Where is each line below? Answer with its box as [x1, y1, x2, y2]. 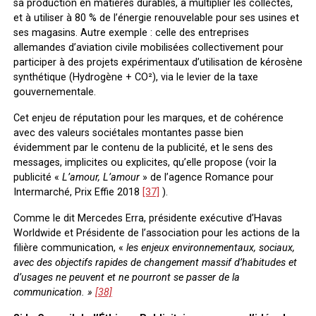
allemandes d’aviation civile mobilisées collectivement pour [13, 41, 284, 54]
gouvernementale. [13, 85, 96, 98]
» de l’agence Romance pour [139, 171, 274, 183]
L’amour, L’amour [61, 171, 140, 183]
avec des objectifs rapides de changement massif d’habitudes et [13, 256, 297, 269]
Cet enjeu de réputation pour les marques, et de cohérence [13, 111, 284, 124]
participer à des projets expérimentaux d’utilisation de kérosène [13, 56, 303, 68]
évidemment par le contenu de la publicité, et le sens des [13, 141, 273, 154]
